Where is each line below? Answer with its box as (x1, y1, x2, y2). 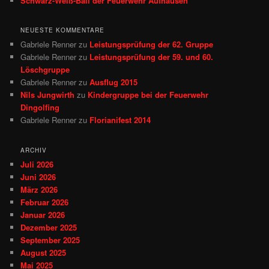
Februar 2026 (20, 196, 69, 208)
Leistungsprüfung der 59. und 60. (89, 51, 214, 63)
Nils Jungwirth (20, 89, 75, 101)
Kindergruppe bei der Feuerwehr (88, 89, 209, 101)
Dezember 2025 (20, 221, 77, 233)
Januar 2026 (20, 208, 65, 220)
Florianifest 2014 (89, 114, 151, 126)
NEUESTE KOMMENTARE (20, 26, 105, 35)
